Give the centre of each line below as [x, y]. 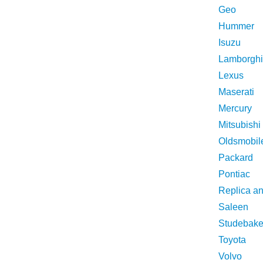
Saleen [233, 207]
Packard [236, 158]
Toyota [232, 240]
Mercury [235, 108]
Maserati [236, 92]
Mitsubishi [240, 125]
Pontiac [234, 174]
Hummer [236, 26]
